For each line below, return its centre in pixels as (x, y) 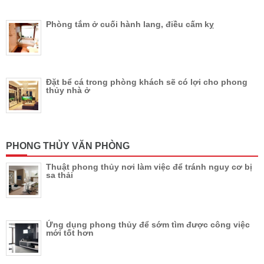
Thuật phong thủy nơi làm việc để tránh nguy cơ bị (149, 167)
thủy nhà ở (68, 90)
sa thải (60, 175)
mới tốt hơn (70, 233)
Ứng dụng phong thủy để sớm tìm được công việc (148, 225)
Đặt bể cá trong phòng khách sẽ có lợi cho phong (147, 82)
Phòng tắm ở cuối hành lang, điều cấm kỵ (130, 24)
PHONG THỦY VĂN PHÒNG (68, 146)
